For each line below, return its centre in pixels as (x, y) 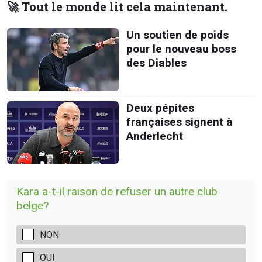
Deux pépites (160, 108)
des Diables (156, 63)
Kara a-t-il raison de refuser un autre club (117, 192)
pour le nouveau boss (181, 49)
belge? (32, 206)
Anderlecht (154, 136)
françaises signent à (179, 122)
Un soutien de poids (177, 35)
